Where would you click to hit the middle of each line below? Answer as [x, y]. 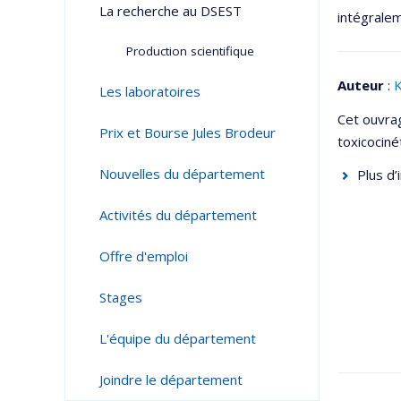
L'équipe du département [177, 338]
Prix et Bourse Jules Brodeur [187, 132]
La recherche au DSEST [170, 11]
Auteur [361, 85]
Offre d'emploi [143, 256]
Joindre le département [171, 380]
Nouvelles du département [182, 174]
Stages [120, 297]
